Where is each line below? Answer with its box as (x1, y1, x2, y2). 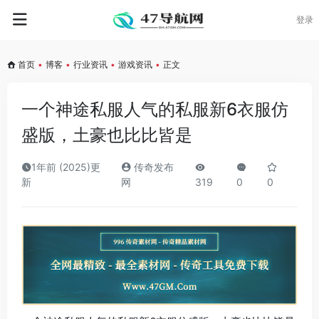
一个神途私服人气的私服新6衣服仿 (21, 99, 288, 120)
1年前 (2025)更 (31, 161, 100, 173)
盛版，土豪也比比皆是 (21, 125, 192, 145)
